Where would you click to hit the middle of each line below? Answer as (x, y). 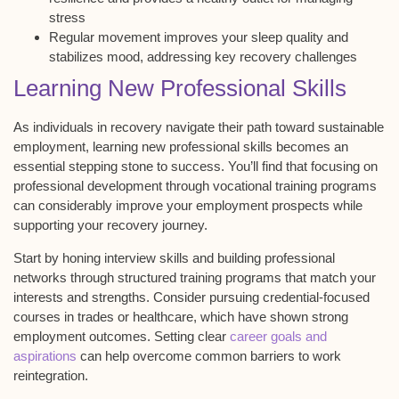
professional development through (113, 186)
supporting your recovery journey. (110, 225)
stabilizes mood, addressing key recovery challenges (203, 57)
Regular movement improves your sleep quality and (199, 37)
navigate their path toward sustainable (273, 127)
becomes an (310, 147)
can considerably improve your (105, 206)
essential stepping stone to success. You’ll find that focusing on (195, 167)
